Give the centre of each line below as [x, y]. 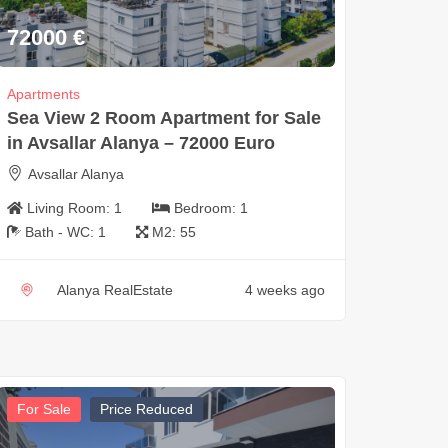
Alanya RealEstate [114, 289]
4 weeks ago [284, 289]
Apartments [43, 93]
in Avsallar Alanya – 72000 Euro [140, 142]
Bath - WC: [61, 231]
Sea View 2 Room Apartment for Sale [163, 117]
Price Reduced [146, 408]
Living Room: [70, 207]
